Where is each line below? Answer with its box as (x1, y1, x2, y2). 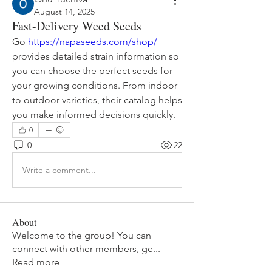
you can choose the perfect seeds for (12, 65, 172, 76)
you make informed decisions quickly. (12, 109, 175, 120)
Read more (12, 256, 59, 268)
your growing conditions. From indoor (12, 80, 177, 91)
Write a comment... (22, 164, 96, 175)
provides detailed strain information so (12, 50, 179, 62)
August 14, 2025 (34, 6, 95, 17)
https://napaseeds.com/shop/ (28, 36, 157, 47)
